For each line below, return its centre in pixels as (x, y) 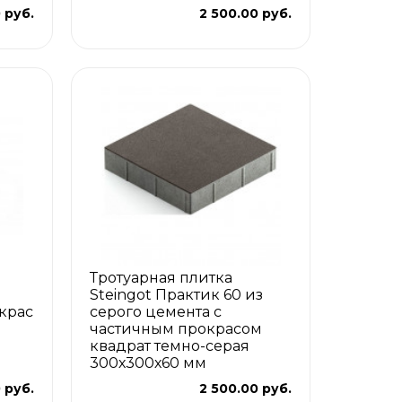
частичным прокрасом (176, 328)
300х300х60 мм (149, 363)
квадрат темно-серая (170, 345)
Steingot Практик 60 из (177, 294)
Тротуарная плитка (162, 277)
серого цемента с (156, 311)
